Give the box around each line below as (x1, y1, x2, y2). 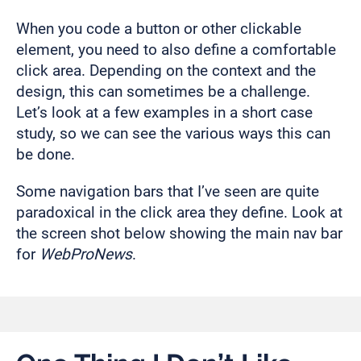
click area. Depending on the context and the (16, 61, 316, 81)
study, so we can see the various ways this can (16, 124, 330, 143)
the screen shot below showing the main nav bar (16, 223, 342, 243)
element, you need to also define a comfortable (16, 40, 336, 60)
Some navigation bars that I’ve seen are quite (16, 181, 319, 201)
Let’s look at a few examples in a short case (16, 103, 313, 122)
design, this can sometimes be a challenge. (16, 82, 310, 102)
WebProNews (39, 244, 132, 263)
